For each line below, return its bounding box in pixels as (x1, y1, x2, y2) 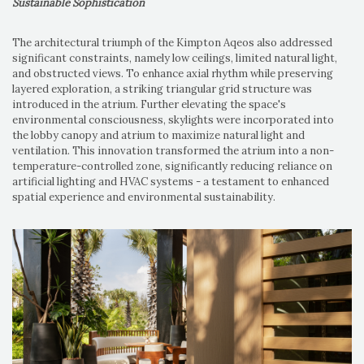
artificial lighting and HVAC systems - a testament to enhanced (12, 174, 329, 188)
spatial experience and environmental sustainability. (12, 189, 275, 204)
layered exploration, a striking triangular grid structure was (12, 81, 312, 96)
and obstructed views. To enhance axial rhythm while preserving (12, 66, 333, 80)
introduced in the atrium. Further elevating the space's (12, 97, 286, 111)
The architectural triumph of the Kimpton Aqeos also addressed (12, 35, 332, 50)
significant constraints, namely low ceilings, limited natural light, (12, 50, 337, 65)
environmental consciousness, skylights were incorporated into (12, 112, 334, 127)
